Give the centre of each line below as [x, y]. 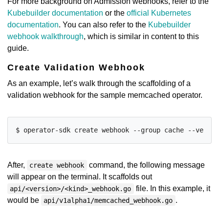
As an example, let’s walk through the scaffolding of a [99, 83]
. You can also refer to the [103, 25]
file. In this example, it [172, 188]
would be [24, 200]
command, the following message [146, 165]
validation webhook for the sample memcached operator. [105, 95]
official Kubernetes [159, 13]
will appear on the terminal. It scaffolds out [80, 177]
